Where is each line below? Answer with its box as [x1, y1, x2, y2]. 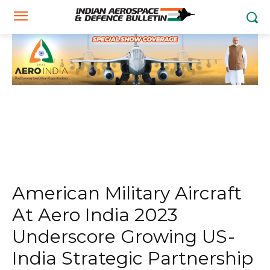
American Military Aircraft [12, 182, 242, 204]
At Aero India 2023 [12, 204, 178, 226]
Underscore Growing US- [12, 225, 235, 248]
